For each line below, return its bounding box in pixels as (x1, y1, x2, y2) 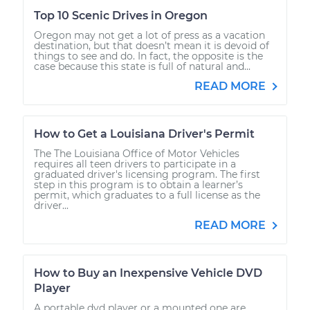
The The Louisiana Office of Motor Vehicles (34, 147, 239, 160)
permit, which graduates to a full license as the (34, 188, 260, 201)
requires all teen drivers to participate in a (34, 157, 236, 170)
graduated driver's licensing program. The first (34, 167, 260, 181)
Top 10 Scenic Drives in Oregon (34, 8, 208, 22)
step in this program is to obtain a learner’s (34, 178, 243, 191)
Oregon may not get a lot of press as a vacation (34, 28, 265, 42)
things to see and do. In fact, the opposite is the (34, 49, 263, 62)
